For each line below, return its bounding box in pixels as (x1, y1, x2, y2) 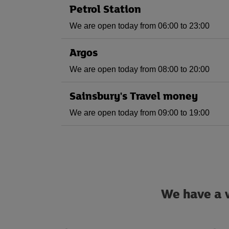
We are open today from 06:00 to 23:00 (70, 21, 210, 30)
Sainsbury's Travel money (70, 88, 198, 103)
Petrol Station (70, 1, 141, 16)
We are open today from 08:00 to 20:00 (70, 65, 210, 74)
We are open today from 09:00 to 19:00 (70, 108, 210, 117)
